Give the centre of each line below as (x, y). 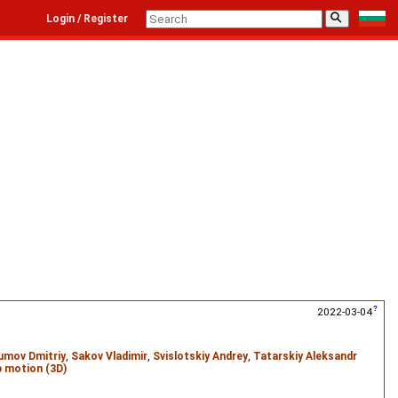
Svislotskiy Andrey (200, 357)
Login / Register (87, 19)
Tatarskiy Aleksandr (305, 357)
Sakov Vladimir (109, 357)
